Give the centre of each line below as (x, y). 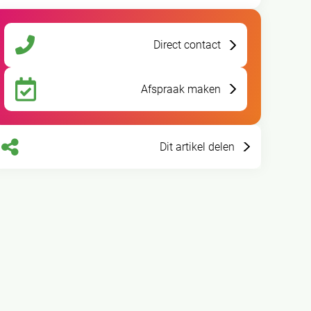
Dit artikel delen (197, 147)
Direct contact (187, 45)
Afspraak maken (181, 89)
